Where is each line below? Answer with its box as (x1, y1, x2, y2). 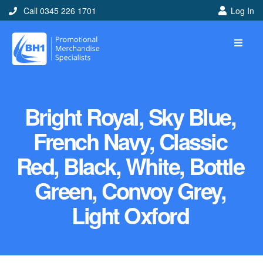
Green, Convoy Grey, (34, 174, 226, 207)
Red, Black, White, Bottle (16, 150, 244, 183)
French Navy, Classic (33, 125, 227, 158)
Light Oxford (72, 199, 188, 232)
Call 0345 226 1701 (21, 5, 96, 16)
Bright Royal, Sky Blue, (24, 100, 236, 133)
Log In (230, 5, 254, 16)
